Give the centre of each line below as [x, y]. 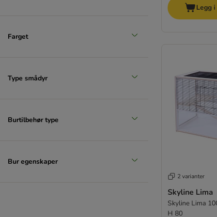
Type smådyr [28, 78]
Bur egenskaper [33, 161]
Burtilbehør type [33, 120]
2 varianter [191, 177]
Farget [18, 36]
